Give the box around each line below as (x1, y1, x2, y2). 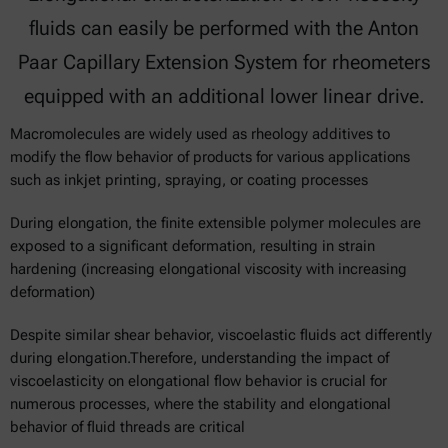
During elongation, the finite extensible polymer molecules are (10, 214, 421, 232)
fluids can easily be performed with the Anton (29, 16, 419, 40)
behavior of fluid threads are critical (10, 418, 245, 436)
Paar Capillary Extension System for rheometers (17, 50, 431, 74)
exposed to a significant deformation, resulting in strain (10, 237, 375, 255)
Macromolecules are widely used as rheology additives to (10, 125, 390, 143)
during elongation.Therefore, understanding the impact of (10, 349, 389, 367)
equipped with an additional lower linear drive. (23, 84, 425, 108)
